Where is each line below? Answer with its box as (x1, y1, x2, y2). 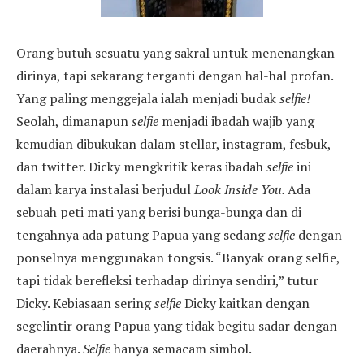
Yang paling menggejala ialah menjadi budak (16, 89, 279, 107)
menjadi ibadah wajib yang (162, 111, 314, 130)
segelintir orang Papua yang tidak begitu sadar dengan (16, 316, 337, 335)
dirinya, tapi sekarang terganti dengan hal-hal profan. (16, 66, 333, 84)
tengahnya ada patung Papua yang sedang (16, 225, 268, 244)
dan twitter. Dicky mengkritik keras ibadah (16, 157, 266, 175)
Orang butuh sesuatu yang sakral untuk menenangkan (16, 43, 335, 62)
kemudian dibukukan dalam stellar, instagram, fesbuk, (16, 134, 331, 153)
